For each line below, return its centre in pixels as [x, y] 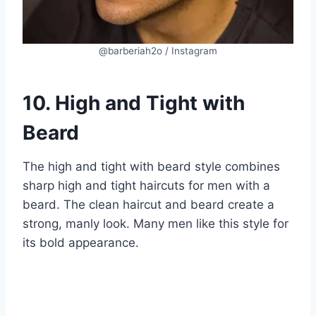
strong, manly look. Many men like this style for [156, 223]
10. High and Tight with [134, 103]
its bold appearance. [81, 242]
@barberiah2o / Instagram [158, 50]
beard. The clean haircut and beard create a [148, 204]
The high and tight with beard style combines [151, 166]
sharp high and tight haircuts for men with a [146, 185]
